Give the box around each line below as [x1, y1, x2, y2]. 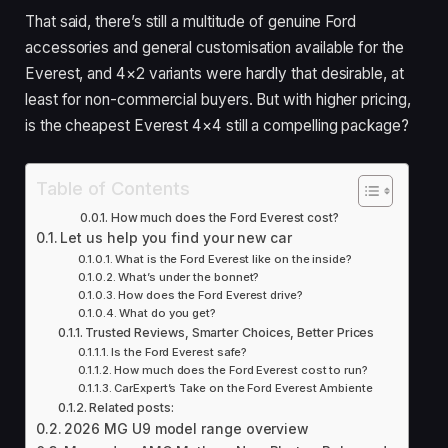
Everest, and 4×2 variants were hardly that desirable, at [25, 64, 404, 84]
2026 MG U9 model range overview [64, 421, 309, 438]
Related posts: [88, 400, 174, 416]
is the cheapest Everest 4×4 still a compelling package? [25, 116, 409, 136]
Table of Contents [36, 176, 190, 199]
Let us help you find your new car [60, 230, 292, 247]
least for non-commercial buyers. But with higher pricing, [25, 90, 411, 110]
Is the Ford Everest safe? [111, 345, 248, 360]
